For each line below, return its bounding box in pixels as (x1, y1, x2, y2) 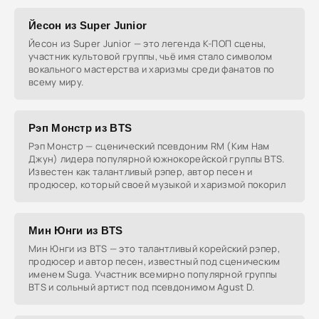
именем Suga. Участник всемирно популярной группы (28, 268, 278, 281)
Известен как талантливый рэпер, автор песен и (28, 165, 253, 178)
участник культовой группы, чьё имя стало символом (28, 50, 273, 63)
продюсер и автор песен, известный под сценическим (28, 255, 281, 268)
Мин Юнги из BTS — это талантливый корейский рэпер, (28, 242, 280, 255)
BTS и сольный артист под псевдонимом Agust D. (28, 281, 255, 293)
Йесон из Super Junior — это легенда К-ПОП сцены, (28, 37, 266, 50)
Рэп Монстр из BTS (28, 122, 132, 134)
